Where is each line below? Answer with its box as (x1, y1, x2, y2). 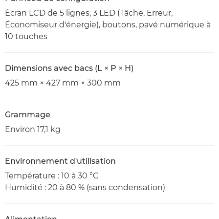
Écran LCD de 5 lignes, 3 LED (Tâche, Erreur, (5, 8, 173, 18)
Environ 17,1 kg (5, 125, 61, 134)
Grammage (5, 110, 50, 119)
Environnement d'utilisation (5, 156, 116, 166)
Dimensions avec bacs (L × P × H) (5, 64, 133, 73)
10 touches (5, 32, 47, 41)
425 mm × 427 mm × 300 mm (5, 78, 121, 88)
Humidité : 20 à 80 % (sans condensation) (5, 183, 165, 192)
